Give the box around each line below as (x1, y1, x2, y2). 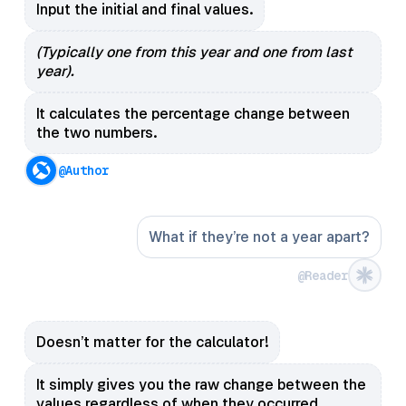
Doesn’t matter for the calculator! (36, 333, 269, 353)
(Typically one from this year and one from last (36, 42, 353, 62)
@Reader (297, 266, 349, 284)
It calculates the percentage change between (36, 103, 351, 123)
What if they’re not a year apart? (148, 227, 370, 247)
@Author (57, 162, 109, 179)
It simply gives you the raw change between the (36, 375, 367, 395)
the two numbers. (36, 122, 158, 142)
